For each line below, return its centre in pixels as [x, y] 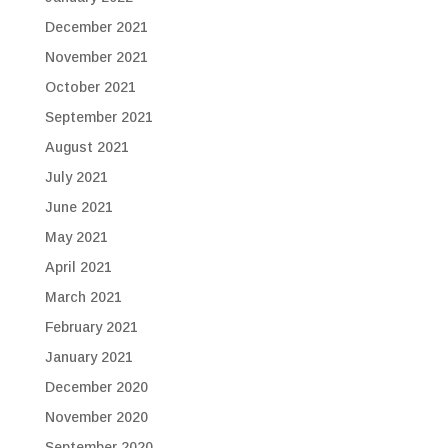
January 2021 [88, 357]
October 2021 [90, 87]
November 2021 [96, 57]
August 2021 [86, 147]
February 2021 [91, 327]
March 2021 [83, 297]
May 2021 [76, 237]
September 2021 [98, 117]
